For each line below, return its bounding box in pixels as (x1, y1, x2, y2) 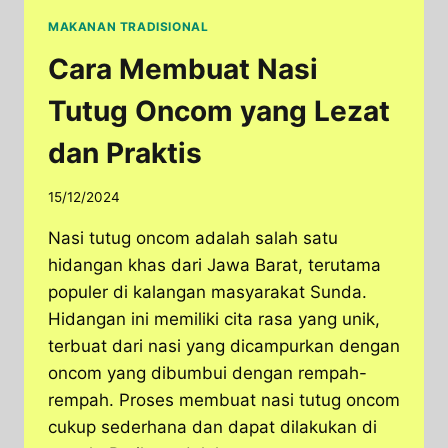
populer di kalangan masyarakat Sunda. (48, 282, 367, 303)
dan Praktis (48, 135, 202, 170)
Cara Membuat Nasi (48, 51, 318, 86)
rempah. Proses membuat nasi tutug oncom (48, 390, 400, 411)
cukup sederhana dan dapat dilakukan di (48, 417, 377, 438)
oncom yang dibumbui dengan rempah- (48, 363, 367, 384)
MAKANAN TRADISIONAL (48, 18, 209, 34)
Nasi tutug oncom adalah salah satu (48, 228, 338, 249)
